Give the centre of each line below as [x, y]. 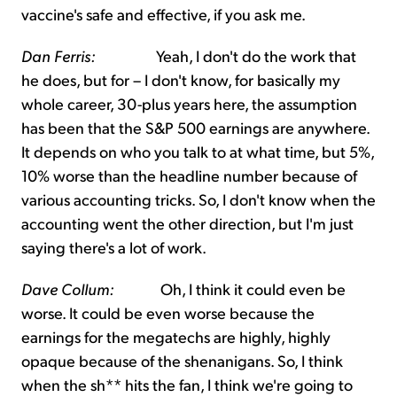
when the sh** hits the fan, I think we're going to [187, 385]
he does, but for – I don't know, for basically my [181, 80]
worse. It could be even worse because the [168, 313]
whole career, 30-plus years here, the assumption [189, 104]
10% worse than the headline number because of [189, 175]
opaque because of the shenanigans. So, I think [182, 361]
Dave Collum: [68, 289]
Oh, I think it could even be [230, 289]
